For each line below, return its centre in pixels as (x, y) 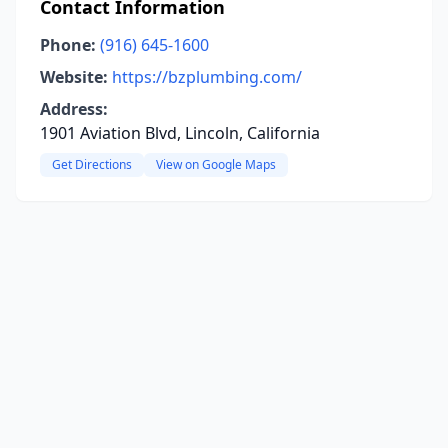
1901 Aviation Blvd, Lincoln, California (180, 133)
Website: (74, 77)
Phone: (68, 45)
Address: (74, 109)
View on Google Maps (216, 164)
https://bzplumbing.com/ (207, 77)
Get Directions (92, 164)
